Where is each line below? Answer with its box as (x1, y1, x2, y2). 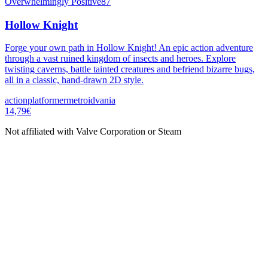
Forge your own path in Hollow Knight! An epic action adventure (5, 42, 253, 53)
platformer (28, 95, 66, 106)
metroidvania (66, 95, 115, 106)
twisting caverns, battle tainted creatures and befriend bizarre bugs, (5, 64, 255, 75)
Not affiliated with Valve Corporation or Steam (5, 126, 181, 137)
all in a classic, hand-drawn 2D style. (5, 75, 144, 86)
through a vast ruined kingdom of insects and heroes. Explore (5, 53, 236, 64)
